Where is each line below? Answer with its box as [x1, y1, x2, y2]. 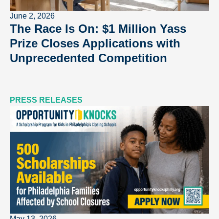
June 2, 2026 [10, 11, 55, 20]
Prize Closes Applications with [10, 36, 180, 50]
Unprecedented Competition [10, 51, 167, 65]
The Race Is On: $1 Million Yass [10, 22, 186, 35]
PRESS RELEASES [10, 95, 83, 104]
